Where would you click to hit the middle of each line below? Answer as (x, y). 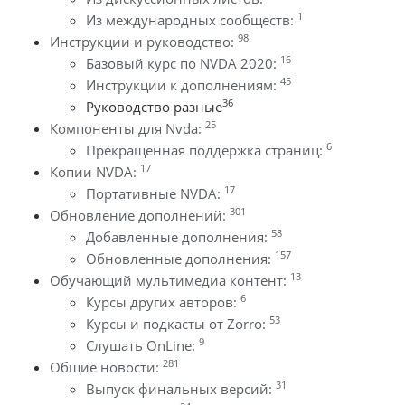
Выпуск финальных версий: (181, 388)
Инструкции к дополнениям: (183, 85)
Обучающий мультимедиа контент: (170, 280)
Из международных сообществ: (192, 19)
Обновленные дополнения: (180, 258)
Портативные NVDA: (155, 193)
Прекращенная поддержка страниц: (206, 150)
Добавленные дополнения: (179, 236)
